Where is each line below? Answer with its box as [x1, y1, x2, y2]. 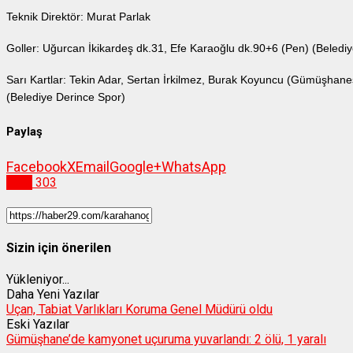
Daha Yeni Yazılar [6, 287, 99, 303]
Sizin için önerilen [6, 240, 111, 255]
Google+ [110, 158, 162, 176]
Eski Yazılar [6, 317, 69, 333]
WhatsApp [162, 158, 226, 176]
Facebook [6, 158, 67, 176]
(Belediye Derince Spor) [6, 91, 125, 104]
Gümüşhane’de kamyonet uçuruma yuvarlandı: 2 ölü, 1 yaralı [6, 332, 326, 347]
